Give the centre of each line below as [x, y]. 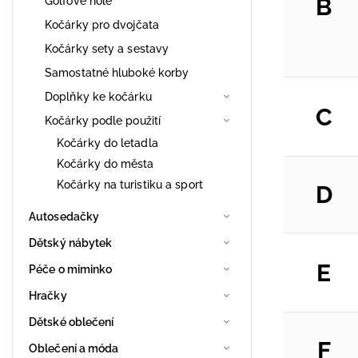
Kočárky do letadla [107, 143]
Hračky [48, 295]
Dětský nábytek [71, 243]
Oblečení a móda [74, 348]
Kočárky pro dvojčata [102, 24]
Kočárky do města [105, 163]
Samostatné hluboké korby [117, 72]
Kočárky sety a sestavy [107, 48]
